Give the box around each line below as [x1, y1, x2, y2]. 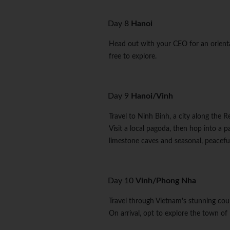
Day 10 [108, 177, 136, 185]
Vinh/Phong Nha [136, 177, 196, 185]
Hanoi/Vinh [131, 92, 173, 101]
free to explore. [109, 53, 157, 61]
